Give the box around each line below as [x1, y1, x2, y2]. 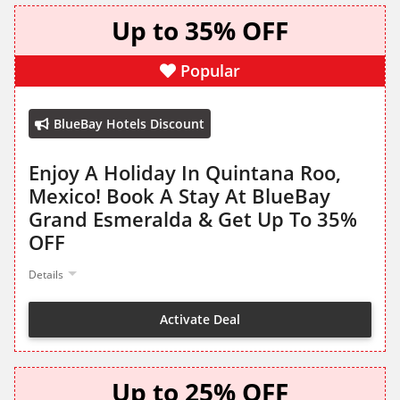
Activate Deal [160, 310, 240, 328]
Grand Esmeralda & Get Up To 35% [29, 205, 357, 233]
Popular [180, 60, 240, 82]
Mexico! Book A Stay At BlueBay [29, 182, 330, 210]
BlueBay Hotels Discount [54, 115, 204, 133]
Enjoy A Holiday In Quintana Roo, [29, 159, 341, 187]
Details [29, 267, 63, 283]
